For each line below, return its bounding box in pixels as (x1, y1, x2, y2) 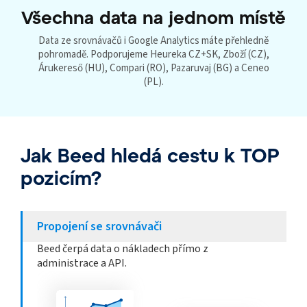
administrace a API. (37, 256, 127, 271)
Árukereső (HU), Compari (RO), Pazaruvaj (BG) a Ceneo (38, 61, 269, 76)
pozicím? (21, 166, 101, 190)
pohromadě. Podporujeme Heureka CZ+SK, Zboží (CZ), (38, 47, 269, 62)
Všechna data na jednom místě (21, 6, 286, 28)
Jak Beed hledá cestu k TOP (21, 143, 279, 167)
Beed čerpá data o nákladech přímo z (37, 241, 208, 257)
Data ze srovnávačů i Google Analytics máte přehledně (38, 34, 269, 49)
